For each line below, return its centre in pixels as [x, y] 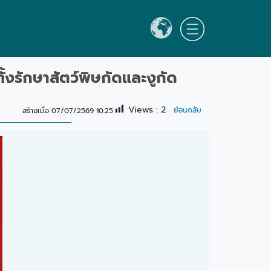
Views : [143, 110]
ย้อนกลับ [188, 110]
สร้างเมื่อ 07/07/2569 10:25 [68, 110]
